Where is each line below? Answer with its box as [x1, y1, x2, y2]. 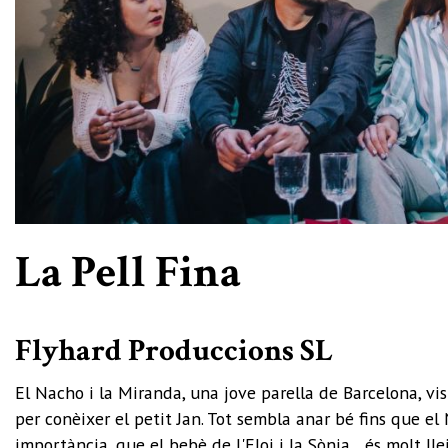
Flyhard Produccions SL [15, 331, 333, 372]
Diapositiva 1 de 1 [14, 227, 138, 251]
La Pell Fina [15, 244, 241, 303]
